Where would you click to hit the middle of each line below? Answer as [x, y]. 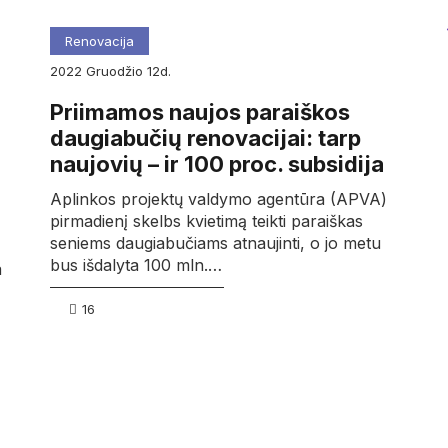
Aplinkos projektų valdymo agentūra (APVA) [218, 199]
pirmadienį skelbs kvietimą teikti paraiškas [206, 221]
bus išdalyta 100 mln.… [135, 265]
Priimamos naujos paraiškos [199, 111]
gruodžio [121, 70]
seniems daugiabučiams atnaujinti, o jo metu [215, 243]
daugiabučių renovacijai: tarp [205, 137]
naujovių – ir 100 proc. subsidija [216, 163]
